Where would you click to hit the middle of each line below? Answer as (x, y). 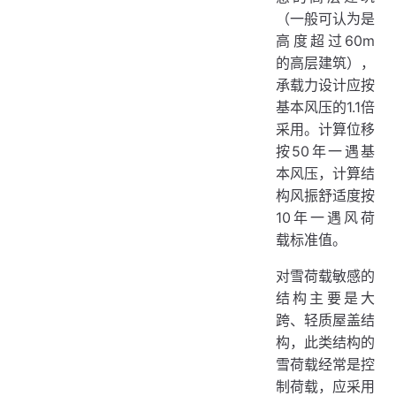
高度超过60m (325, 41)
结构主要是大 (325, 298)
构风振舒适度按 (325, 195)
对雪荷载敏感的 (325, 276)
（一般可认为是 (325, 19)
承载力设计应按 (325, 85)
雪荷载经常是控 (325, 364)
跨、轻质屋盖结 (325, 320)
